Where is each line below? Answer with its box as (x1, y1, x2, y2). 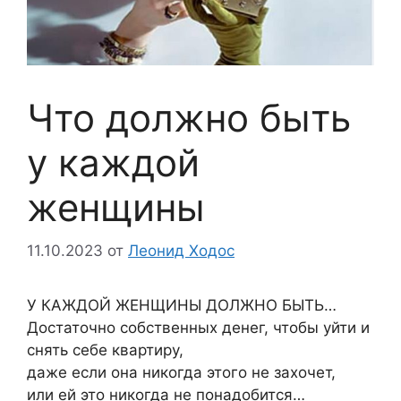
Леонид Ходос (128, 242, 235, 260)
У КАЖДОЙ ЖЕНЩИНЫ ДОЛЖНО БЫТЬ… (27, 296, 337, 315)
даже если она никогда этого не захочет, (27, 363, 336, 382)
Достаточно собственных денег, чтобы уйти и (27, 319, 370, 337)
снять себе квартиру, (27, 341, 183, 360)
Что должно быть (27, 94, 351, 141)
